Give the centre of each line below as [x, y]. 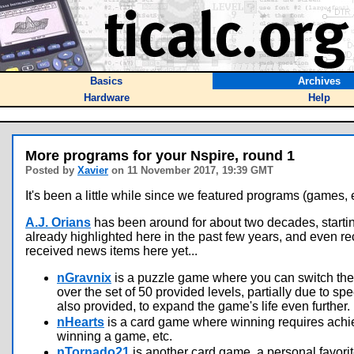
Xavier [93, 170]
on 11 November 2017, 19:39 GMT [191, 170]
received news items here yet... [111, 251]
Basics [106, 81]
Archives [319, 81]
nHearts [81, 322]
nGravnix [84, 278]
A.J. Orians [58, 222]
